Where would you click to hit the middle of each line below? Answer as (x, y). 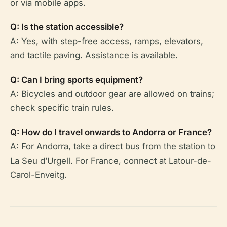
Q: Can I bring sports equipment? (77, 80)
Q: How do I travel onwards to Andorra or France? (111, 133)
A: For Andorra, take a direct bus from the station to (113, 147)
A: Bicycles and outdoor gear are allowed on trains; (112, 94)
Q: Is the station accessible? (67, 27)
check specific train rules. (62, 108)
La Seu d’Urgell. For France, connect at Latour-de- (111, 161)
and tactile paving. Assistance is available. (94, 55)
